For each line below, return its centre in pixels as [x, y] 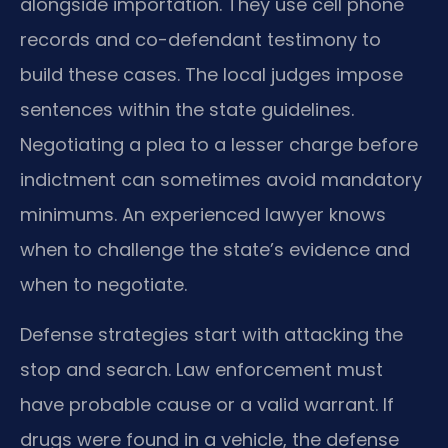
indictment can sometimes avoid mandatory [221, 180]
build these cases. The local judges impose [211, 75]
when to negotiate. [103, 285]
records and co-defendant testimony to [200, 40]
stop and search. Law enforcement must [201, 369]
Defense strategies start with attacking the [211, 334]
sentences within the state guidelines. [187, 110]
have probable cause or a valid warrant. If [207, 404]
